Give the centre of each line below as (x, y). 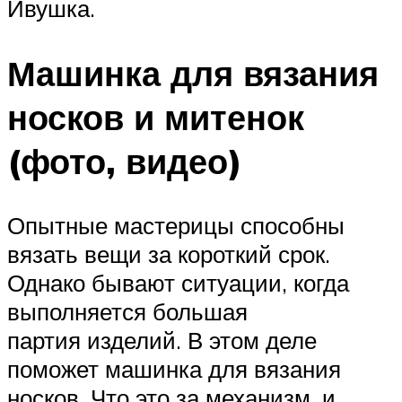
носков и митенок (156, 117)
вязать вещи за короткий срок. (169, 254)
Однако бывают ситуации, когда (178, 283)
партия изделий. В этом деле (162, 341)
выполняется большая (127, 312)
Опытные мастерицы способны (176, 226)
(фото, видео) (125, 161)
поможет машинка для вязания (174, 369)
